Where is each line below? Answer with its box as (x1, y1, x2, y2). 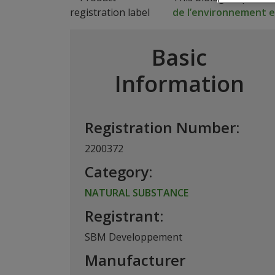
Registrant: (85, 206, 163, 226)
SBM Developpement (85, 230, 182, 244)
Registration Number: (85, 117, 239, 137)
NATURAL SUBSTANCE (85, 186, 188, 199)
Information (114, 69, 244, 99)
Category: (85, 161, 152, 182)
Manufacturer (85, 250, 185, 270)
